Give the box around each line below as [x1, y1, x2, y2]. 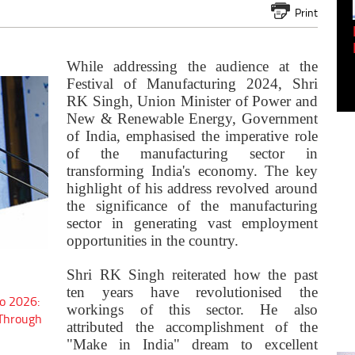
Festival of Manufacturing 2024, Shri [67, 75, 318, 93]
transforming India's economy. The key [67, 162, 318, 180]
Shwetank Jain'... [145, 37, 242, 59]
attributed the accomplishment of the [67, 319, 318, 336]
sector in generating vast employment [67, 215, 318, 232]
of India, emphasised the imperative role [67, 128, 318, 145]
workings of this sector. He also [67, 301, 318, 319]
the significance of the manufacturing [67, 197, 318, 215]
